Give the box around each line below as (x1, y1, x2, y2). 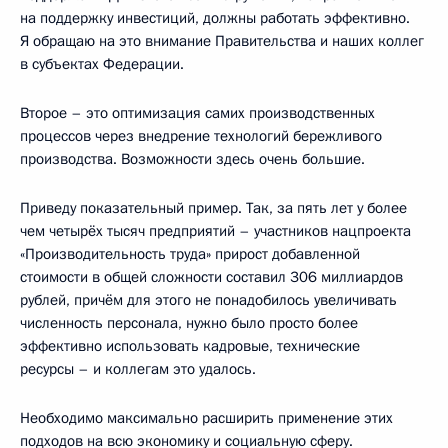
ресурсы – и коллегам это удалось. (20, 358, 256, 379)
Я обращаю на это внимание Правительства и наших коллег (20, 30, 424, 51)
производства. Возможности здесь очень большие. (20, 148, 365, 169)
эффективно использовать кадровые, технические (20, 335, 360, 356)
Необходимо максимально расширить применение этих (20, 407, 393, 428)
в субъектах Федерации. (20, 53, 184, 74)
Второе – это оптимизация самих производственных (20, 102, 375, 123)
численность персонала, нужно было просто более (20, 312, 358, 333)
